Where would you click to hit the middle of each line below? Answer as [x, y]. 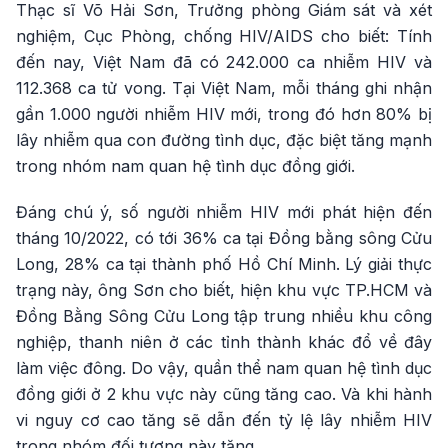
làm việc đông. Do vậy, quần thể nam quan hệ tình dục [224, 368]
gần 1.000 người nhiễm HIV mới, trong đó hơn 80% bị [224, 114]
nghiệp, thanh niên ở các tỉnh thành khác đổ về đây [224, 342]
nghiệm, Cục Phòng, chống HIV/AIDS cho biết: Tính [224, 36]
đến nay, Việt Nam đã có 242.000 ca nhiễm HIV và [224, 62]
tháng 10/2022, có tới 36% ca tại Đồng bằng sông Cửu [224, 238]
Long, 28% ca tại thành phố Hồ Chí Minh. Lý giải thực [224, 264]
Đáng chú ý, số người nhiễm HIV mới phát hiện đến [224, 212]
